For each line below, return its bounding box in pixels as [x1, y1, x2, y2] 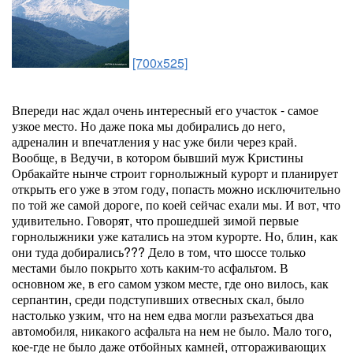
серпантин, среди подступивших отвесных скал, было [12, 290, 304, 308]
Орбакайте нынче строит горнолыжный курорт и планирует [12, 164, 338, 182]
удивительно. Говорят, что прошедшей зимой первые [12, 211, 299, 229]
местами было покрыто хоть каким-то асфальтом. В [12, 258, 288, 277]
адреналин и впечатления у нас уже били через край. [12, 132, 297, 150]
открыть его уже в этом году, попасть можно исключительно [12, 180, 340, 198]
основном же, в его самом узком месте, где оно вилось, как [12, 274, 329, 292]
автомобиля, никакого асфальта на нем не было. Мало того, [12, 321, 332, 340]
